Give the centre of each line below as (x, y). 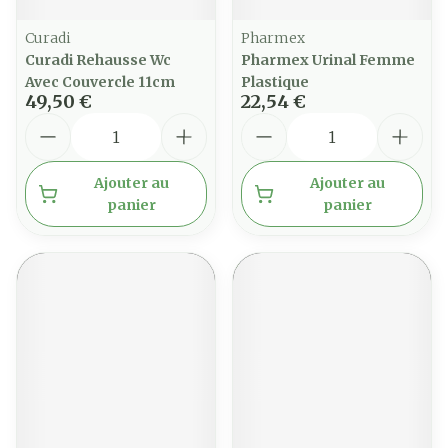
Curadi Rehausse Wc (98, 60)
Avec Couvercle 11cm (100, 82)
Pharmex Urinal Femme (328, 60)
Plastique (275, 82)
